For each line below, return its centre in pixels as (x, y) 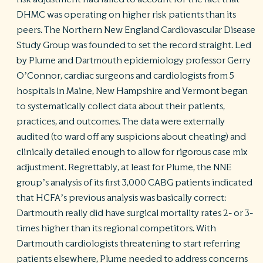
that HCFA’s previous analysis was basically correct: (121, 198)
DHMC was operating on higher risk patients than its (126, 14)
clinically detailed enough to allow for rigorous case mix (132, 152)
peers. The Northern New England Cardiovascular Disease (136, 30)
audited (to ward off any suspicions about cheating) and (131, 136)
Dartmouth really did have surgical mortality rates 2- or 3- (135, 213)
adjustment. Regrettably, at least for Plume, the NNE (124, 167)
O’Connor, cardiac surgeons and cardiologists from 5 (125, 75)
